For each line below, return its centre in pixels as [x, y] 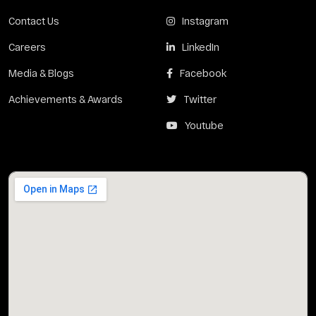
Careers [27, 47]
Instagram [205, 21]
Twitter [200, 99]
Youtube [204, 125]
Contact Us [34, 21]
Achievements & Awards [66, 99]
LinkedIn [201, 47]
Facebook [203, 73]
